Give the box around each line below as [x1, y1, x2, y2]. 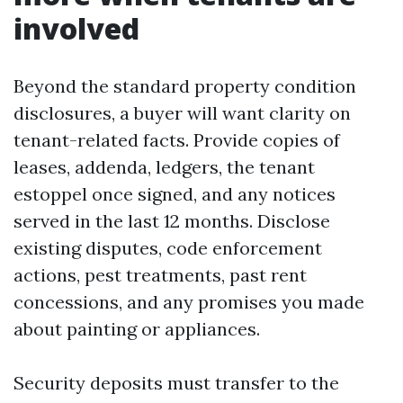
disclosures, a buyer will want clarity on [13, 102, 351, 124]
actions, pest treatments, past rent [13, 264, 307, 286]
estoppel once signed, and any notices [13, 183, 336, 205]
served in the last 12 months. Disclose [13, 210, 330, 232]
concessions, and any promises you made [13, 291, 364, 313]
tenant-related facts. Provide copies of [13, 129, 340, 151]
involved [13, 9, 139, 48]
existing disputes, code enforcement [13, 237, 322, 259]
